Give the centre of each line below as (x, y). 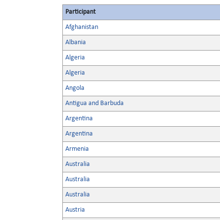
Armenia (77, 149)
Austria (75, 210)
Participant (81, 12)
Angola (75, 88)
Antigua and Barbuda (95, 103)
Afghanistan (82, 27)
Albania (76, 42)
